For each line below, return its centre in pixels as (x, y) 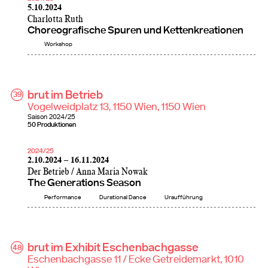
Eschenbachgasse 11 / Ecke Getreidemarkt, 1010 (136, 260)
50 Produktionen (52, 124)
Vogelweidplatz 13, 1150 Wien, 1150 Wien (117, 107)
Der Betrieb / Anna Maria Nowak (88, 172)
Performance (63, 197)
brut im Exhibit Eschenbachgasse (113, 248)
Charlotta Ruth (55, 19)
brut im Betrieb (65, 95)
